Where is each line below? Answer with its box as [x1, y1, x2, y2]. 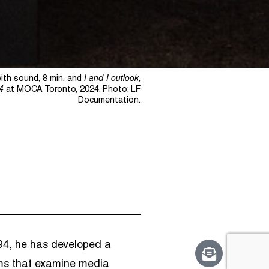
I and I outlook [84, 75, 139, 84]
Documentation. [78, 97, 141, 106]
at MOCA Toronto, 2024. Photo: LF [4, 86, 141, 95]
